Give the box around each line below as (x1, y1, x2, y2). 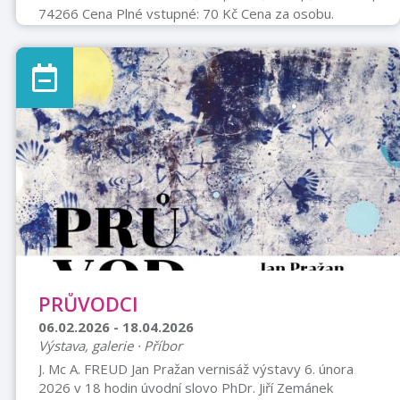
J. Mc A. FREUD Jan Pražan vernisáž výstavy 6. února (37, 360, 354, 378)
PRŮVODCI (37, 290, 138, 317)
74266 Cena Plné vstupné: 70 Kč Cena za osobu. (37, 4, 334, 22)
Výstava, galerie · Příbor (37, 337, 182, 354)
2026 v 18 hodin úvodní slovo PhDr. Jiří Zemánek (37, 379, 333, 396)
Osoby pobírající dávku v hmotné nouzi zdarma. (37, 23, 327, 41)
